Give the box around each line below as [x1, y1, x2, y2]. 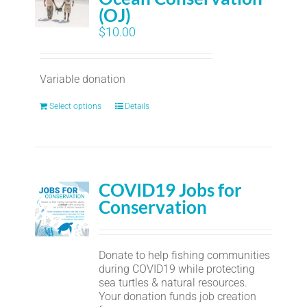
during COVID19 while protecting [99, 262, 256, 275]
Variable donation [39, 73, 125, 86]
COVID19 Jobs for [99, 180, 243, 200]
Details [124, 101, 149, 111]
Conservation [99, 197, 208, 217]
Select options [49, 101, 101, 111]
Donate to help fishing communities [99, 249, 271, 262]
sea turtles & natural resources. [99, 276, 248, 289]
